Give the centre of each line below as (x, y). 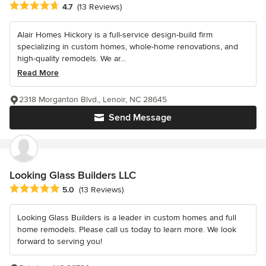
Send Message (140, 117)
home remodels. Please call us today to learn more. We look (127, 229)
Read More (38, 72)
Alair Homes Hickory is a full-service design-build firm (115, 34)
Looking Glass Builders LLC (73, 175)
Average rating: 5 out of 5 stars (72, 189)
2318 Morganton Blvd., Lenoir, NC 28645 (93, 99)
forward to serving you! (60, 241)
